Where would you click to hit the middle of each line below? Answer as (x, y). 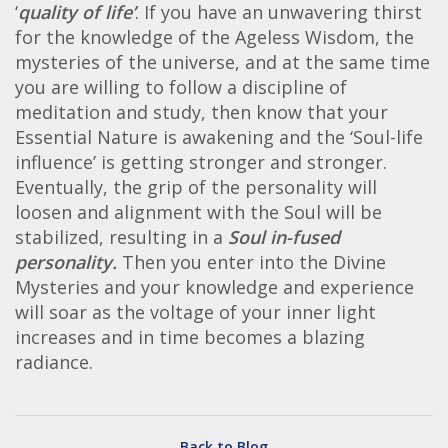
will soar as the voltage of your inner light (195, 311)
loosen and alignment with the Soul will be (198, 211)
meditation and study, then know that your (201, 111)
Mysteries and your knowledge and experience (214, 286)
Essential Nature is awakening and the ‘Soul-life (219, 136)
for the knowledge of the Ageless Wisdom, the (214, 36)
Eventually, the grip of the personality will (196, 186)
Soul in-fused (284, 236)
